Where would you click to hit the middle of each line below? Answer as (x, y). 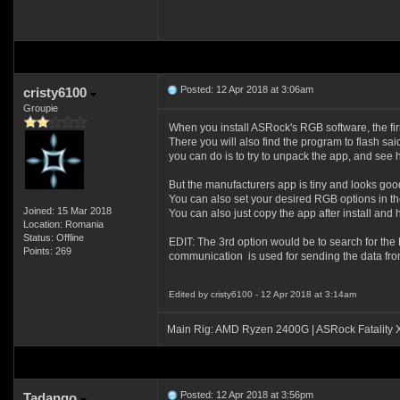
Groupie (40, 108)
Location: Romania (63, 224)
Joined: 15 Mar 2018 (67, 211)
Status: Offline (53, 237)
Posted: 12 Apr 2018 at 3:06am (245, 89)
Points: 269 (47, 251)
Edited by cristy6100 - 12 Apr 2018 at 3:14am (262, 294)
